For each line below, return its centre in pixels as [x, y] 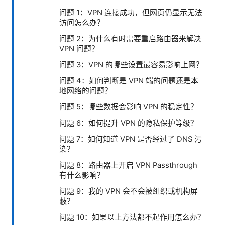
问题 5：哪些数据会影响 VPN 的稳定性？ [129, 107]
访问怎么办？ [82, 23]
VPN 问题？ [79, 49]
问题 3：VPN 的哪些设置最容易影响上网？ [131, 65]
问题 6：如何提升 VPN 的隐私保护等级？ [129, 123]
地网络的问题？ [86, 91]
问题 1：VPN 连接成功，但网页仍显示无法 [131, 13]
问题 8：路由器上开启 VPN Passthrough [128, 165]
